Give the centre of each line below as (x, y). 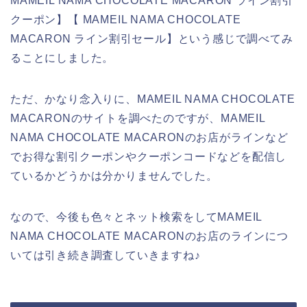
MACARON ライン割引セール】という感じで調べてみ (152, 38)
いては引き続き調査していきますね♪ (106, 255)
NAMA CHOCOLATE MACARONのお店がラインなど (149, 137)
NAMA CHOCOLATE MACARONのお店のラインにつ (149, 236)
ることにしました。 (62, 58)
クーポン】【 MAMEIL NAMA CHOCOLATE (126, 19)
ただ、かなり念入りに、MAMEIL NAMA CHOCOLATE (153, 99)
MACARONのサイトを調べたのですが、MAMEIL (138, 118)
